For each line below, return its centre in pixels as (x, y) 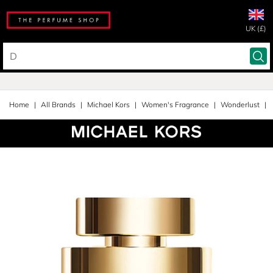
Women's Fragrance (175, 105)
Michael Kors (108, 105)
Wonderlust (240, 105)
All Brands (58, 105)
